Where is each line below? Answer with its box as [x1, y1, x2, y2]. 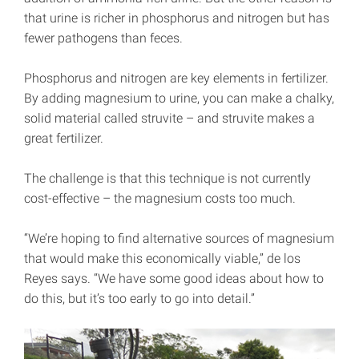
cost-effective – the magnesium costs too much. [24, 191, 296, 207]
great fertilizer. [24, 131, 103, 147]
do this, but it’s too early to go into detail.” [24, 291, 255, 307]
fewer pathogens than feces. [24, 30, 183, 46]
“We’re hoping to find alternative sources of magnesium [24, 231, 334, 247]
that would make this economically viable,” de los [24, 251, 301, 267]
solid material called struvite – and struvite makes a [24, 111, 315, 127]
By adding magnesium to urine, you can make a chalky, [24, 91, 334, 107]
